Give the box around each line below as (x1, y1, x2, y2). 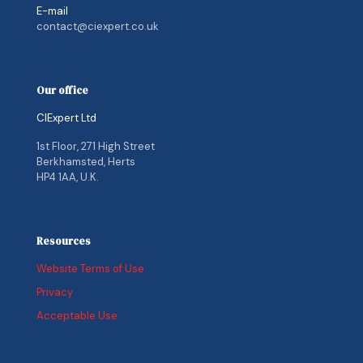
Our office (36, 83, 88, 98)
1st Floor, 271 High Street (36, 139, 155, 154)
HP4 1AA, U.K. (36, 170, 99, 185)
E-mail (36, 3, 68, 18)
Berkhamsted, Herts (36, 155, 135, 169)
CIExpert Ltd (36, 111, 96, 126)
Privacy (36, 285, 73, 300)
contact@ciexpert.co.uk (36, 19, 159, 34)
